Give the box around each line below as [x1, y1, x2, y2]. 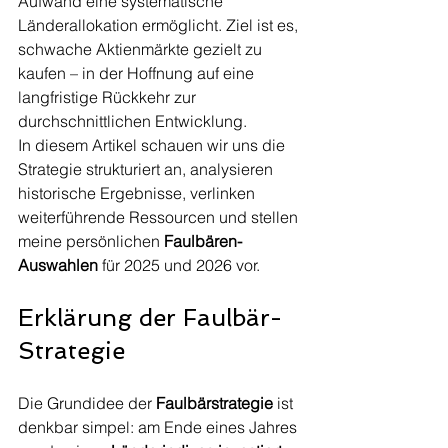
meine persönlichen [18, 231, 164, 251]
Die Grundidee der [18, 393, 156, 413]
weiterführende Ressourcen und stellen [18, 207, 302, 227]
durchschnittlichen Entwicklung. [18, 111, 247, 131]
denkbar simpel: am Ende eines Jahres [18, 417, 301, 437]
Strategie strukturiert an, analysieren [18, 159, 277, 179]
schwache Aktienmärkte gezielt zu [18, 39, 266, 59]
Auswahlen [18, 255, 98, 275]
